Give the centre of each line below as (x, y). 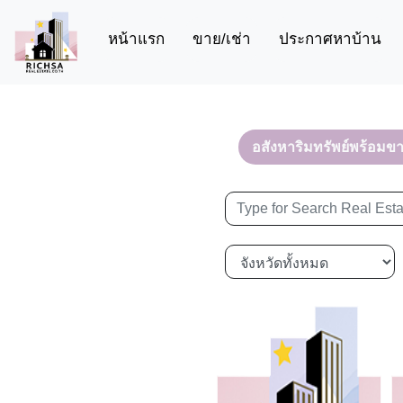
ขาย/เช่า (222, 40)
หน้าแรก (136, 40)
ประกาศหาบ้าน (330, 40)
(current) (193, 39)
